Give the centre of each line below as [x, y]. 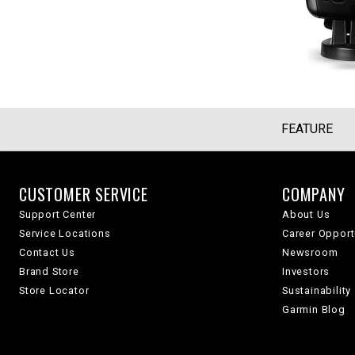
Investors [306, 271]
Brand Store [49, 271]
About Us [306, 214]
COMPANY [314, 194]
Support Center [58, 214]
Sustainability [317, 290]
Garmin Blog [314, 309]
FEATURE [307, 129]
